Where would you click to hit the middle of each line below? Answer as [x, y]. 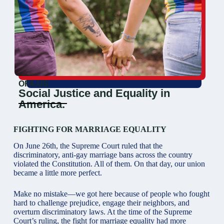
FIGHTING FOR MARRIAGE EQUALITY [90, 129]
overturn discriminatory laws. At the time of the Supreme [102, 211]
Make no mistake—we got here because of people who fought [111, 193]
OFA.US [33, 84]
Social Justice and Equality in [94, 93]
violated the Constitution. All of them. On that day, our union [109, 163]
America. [41, 104]
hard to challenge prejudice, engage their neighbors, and [101, 202]
